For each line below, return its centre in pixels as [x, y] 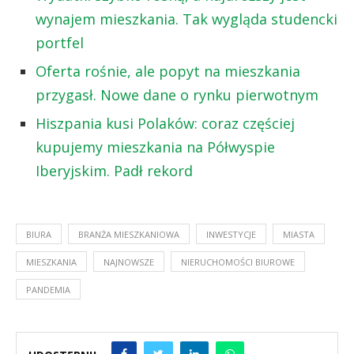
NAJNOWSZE [129, 262]
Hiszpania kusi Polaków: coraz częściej [165, 123]
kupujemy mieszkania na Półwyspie [155, 147]
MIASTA [299, 234]
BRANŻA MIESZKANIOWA [129, 234]
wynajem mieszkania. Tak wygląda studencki [186, 19]
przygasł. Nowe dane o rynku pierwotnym [177, 94]
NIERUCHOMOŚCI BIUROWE [238, 262]
